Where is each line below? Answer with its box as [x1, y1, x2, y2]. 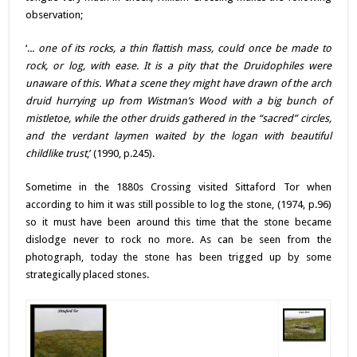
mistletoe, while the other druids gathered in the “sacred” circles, [25, 112, 331, 124]
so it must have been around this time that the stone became [25, 215, 331, 228]
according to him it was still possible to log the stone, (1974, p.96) [25, 198, 331, 210]
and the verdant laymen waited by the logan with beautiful [25, 129, 331, 142]
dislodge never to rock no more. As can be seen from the [25, 233, 331, 245]
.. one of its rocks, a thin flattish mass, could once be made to [29, 41, 331, 54]
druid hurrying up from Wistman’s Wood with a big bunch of [25, 94, 331, 107]
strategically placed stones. [25, 268, 150, 280]
